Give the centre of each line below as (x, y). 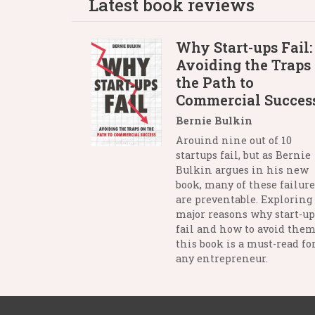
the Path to (215, 82)
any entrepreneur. (222, 258)
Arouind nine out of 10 (234, 140)
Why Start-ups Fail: (244, 47)
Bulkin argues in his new (242, 170)
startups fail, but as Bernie (243, 155)
